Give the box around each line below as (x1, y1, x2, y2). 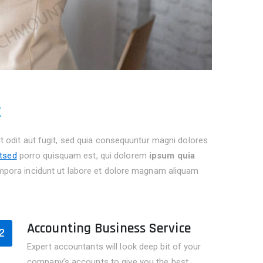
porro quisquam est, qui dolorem (16, 150, 149, 161)
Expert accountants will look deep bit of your (27, 241, 201, 252)
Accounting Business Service (27, 220, 191, 237)
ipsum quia (149, 150, 195, 161)
